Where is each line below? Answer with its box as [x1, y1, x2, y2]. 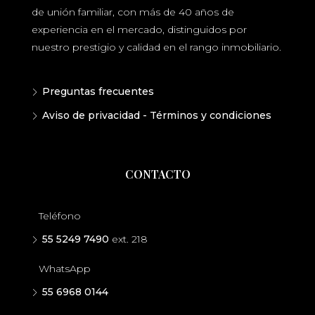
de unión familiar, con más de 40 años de [32, 6, 234, 18]
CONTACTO [124, 167, 191, 181]
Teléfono [39, 210, 81, 222]
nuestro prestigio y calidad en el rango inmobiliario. [32, 41, 281, 53]
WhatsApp [39, 262, 91, 275]
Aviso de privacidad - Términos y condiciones [42, 109, 271, 122]
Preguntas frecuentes [42, 85, 154, 98]
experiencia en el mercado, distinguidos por [32, 23, 247, 36]
